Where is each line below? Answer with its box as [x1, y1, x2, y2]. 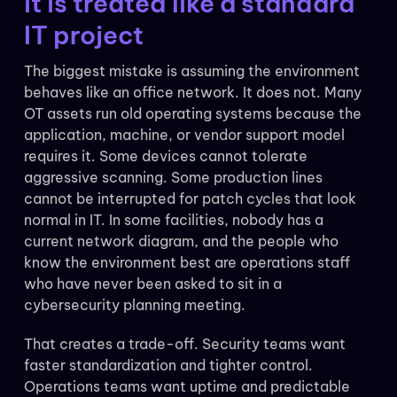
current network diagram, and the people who [23, 232, 339, 251]
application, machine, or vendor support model [23, 126, 345, 144]
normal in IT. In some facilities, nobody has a [23, 211, 323, 230]
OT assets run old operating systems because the [23, 105, 362, 123]
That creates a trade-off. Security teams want [23, 335, 346, 354]
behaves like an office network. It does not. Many [23, 83, 362, 102]
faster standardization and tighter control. [23, 356, 313, 375]
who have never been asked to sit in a [23, 275, 282, 293]
